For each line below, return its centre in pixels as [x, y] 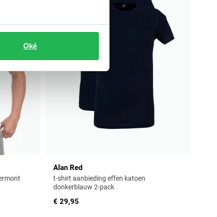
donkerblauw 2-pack [84, 187]
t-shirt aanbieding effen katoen [99, 178]
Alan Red [68, 168]
